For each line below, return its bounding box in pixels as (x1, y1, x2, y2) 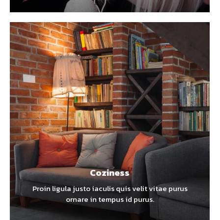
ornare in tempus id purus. (65, 193, 154, 205)
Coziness (90, 166, 130, 179)
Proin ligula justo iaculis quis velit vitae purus (32, 183, 188, 194)
